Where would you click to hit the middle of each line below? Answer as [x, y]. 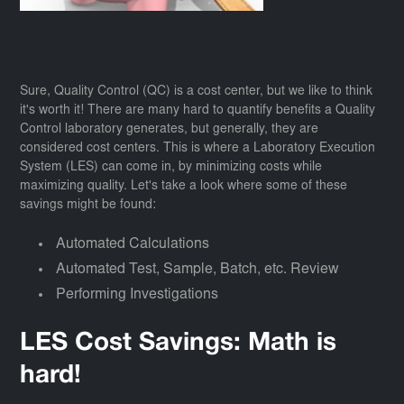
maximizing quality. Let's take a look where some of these [184, 187]
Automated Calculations [133, 244]
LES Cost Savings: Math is [179, 344]
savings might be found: [88, 206]
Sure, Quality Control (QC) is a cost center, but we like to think [197, 92]
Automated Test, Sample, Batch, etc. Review [198, 270]
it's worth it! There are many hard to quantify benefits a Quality [198, 111]
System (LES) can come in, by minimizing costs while [171, 168]
